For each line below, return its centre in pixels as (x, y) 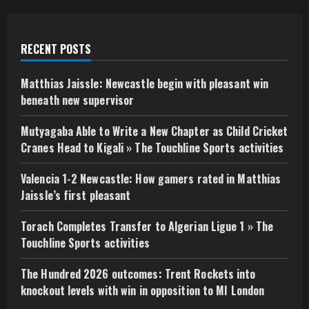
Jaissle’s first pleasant (76, 196)
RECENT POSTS (56, 49)
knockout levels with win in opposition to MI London (143, 291)
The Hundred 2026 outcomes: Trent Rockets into (138, 274)
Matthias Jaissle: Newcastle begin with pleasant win (145, 84)
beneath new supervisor (78, 100)
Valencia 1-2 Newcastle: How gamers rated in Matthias (151, 179)
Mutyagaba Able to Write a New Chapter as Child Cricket (154, 131)
